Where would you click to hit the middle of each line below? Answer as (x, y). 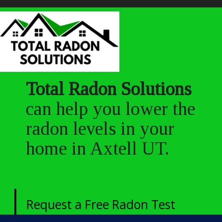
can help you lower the (111, 109)
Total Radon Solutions (109, 89)
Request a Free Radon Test (101, 204)
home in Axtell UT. (97, 148)
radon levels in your (100, 129)
